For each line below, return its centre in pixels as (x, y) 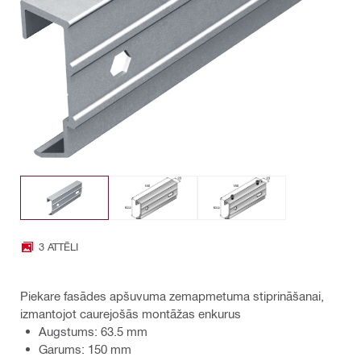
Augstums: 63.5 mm (93, 331)
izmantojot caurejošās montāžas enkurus (131, 313)
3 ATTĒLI (58, 247)
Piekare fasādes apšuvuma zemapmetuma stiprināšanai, (172, 295)
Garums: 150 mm (85, 349)
